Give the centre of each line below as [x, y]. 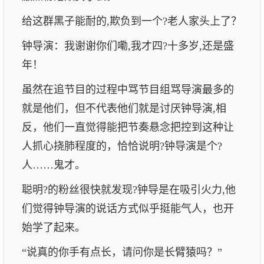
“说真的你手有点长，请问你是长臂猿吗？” [122, 252]
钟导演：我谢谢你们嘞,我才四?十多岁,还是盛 [128, 46]
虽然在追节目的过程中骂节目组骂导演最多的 [128, 90]
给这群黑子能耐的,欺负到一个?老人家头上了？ [132, 21]
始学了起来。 [54, 227]
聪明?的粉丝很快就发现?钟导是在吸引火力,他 [129, 190]
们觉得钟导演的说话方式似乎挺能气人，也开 [128, 209]
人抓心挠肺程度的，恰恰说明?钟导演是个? [122, 146]
